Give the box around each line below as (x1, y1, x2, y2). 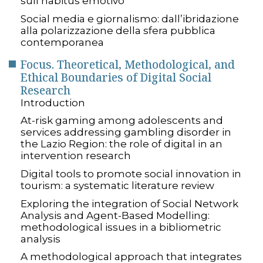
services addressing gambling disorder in (21, 126, 231, 139)
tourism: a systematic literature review (21, 180, 214, 191)
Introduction (21, 96, 85, 109)
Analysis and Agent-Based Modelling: (21, 209, 210, 221)
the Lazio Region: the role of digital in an (21, 138, 222, 150)
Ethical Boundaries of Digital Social (21, 69, 211, 85)
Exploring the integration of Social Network (21, 197, 238, 210)
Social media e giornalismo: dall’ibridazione (21, 12, 239, 25)
